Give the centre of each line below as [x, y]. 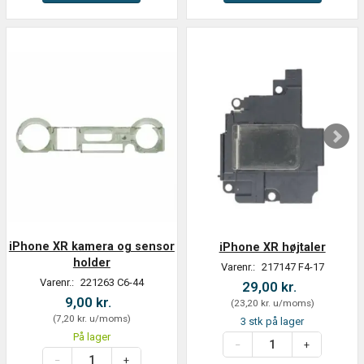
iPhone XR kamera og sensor [91, 247]
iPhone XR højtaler [272, 247]
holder [91, 263]
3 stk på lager [273, 322]
